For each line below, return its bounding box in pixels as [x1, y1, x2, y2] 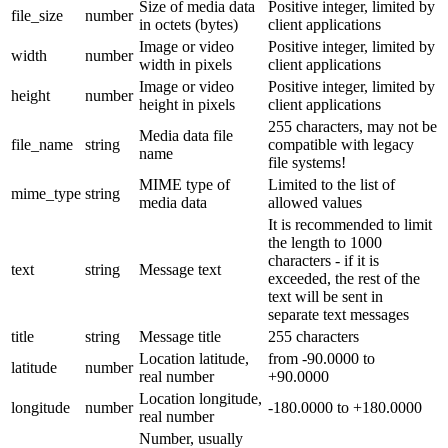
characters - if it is [268, 251, 379, 269]
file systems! [268, 153, 346, 171]
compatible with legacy [268, 135, 414, 153]
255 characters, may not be [268, 117, 437, 135]
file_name [11, 135, 73, 153]
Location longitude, [139, 389, 262, 407]
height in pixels [139, 95, 235, 113]
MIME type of [139, 175, 230, 193]
